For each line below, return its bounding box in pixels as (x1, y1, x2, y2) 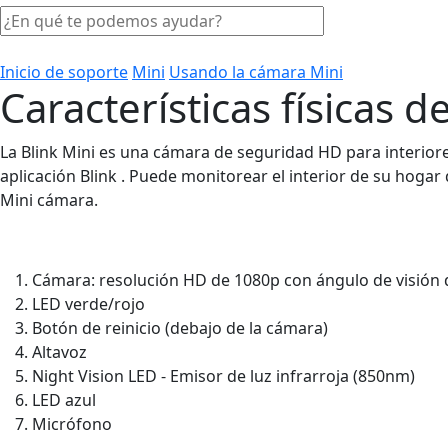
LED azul (32, 388, 96, 411)
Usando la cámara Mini (169, 60, 343, 83)
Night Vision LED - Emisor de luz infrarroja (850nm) (32, 364, 415, 387)
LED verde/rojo (32, 292, 145, 315)
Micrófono (32, 412, 112, 435)
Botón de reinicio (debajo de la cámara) (32, 316, 328, 339)
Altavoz (32, 340, 87, 363)
